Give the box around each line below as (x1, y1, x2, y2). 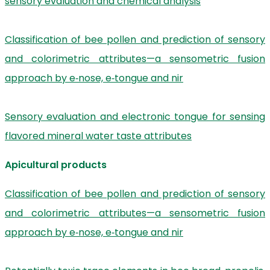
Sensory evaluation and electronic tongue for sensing (5, 110, 265, 124)
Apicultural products (5, 158, 107, 172)
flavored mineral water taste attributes (5, 129, 192, 143)
